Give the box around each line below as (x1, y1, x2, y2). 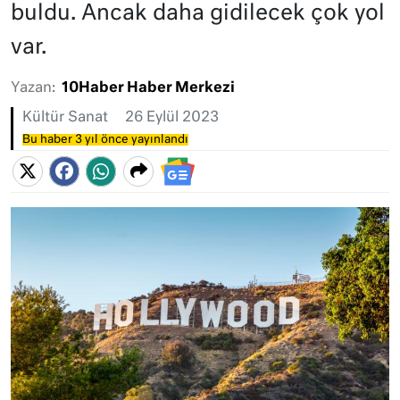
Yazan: (11, 81, 55, 96)
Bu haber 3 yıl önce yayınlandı (22, 134, 188, 146)
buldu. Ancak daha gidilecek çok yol (11, 3, 385, 24)
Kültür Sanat (22, 111, 108, 125)
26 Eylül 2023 (125, 111, 219, 125)
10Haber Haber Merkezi (62, 81, 235, 96)
